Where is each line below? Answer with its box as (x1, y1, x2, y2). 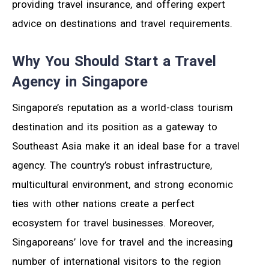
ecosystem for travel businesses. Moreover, (12, 217, 214, 229)
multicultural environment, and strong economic (12, 178, 233, 191)
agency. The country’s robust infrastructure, (12, 159, 212, 172)
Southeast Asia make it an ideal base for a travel (12, 140, 240, 153)
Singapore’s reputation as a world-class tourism (12, 101, 233, 114)
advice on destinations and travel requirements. (12, 17, 232, 30)
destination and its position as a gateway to (12, 121, 217, 133)
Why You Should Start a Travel (12, 53, 216, 70)
